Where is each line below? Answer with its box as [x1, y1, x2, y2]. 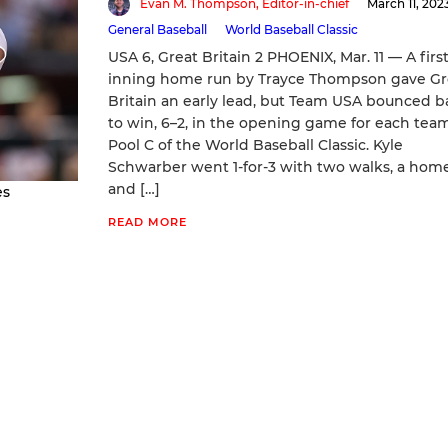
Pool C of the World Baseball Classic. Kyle [107, 135, 403, 154]
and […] [107, 179, 160, 198]
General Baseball [107, 21, 207, 37]
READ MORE [107, 214, 187, 229]
